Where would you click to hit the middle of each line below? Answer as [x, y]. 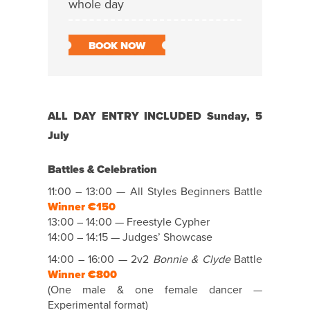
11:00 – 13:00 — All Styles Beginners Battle [155, 192]
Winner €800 [82, 275]
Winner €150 [82, 207]
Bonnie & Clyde [191, 260]
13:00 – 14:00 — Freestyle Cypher [129, 222]
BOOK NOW [117, 46]
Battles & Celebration [102, 170]
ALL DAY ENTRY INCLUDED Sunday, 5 [155, 117]
